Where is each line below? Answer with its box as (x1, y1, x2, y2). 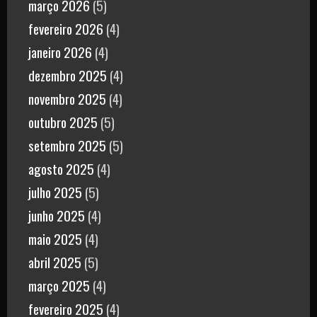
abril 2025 (28, 252, 81, 272)
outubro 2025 (28, 112, 98, 132)
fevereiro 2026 (28, 18, 103, 39)
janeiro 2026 (28, 42, 92, 62)
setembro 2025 (28, 135, 106, 156)
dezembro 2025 (28, 65, 107, 86)
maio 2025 (28, 229, 82, 249)
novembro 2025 (28, 88, 106, 109)
